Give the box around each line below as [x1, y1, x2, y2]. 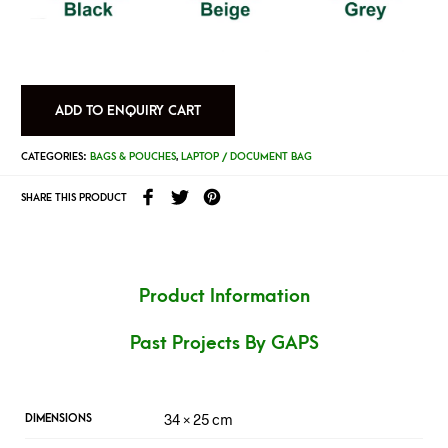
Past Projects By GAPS [129, 332, 319, 354]
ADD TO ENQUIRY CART [55, 102, 202, 118]
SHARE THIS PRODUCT [20, 192, 127, 205]
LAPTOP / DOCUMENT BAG [180, 150, 312, 163]
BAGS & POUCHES [89, 150, 176, 163]
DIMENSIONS [25, 412, 92, 426]
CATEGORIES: [20, 150, 90, 163]
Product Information [138, 286, 310, 308]
